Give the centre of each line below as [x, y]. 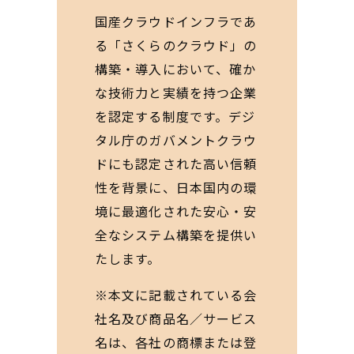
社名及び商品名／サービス [176, 318]
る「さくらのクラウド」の [176, 45]
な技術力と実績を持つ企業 [176, 92]
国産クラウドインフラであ [176, 21]
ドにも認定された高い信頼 [176, 164]
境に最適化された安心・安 [176, 211]
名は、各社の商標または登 [176, 342]
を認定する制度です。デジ [175, 116]
